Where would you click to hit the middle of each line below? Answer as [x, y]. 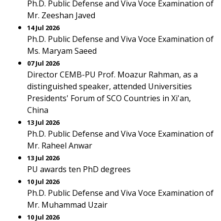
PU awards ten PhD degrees [79, 169]
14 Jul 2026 [43, 28]
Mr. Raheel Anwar [60, 146]
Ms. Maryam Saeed [62, 51]
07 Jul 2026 [43, 63]
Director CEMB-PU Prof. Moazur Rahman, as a [112, 74]
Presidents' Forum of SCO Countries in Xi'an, [109, 98]
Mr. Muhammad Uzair [67, 205]
